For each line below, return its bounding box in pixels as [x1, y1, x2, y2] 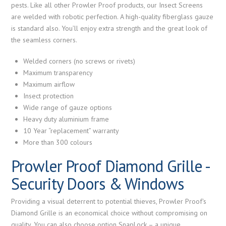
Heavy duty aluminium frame [23, 114, 109, 124]
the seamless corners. [11, 35, 78, 45]
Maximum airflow [23, 79, 75, 89]
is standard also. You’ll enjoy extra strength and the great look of [11, 24, 208, 33]
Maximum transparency [23, 68, 93, 77]
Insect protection [23, 91, 74, 100]
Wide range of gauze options [23, 102, 112, 112]
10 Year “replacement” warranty [23, 126, 119, 135]
